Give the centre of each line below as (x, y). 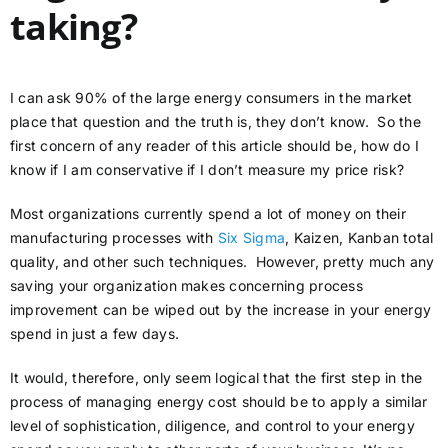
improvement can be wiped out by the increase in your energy (221, 310)
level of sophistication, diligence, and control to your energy (212, 426)
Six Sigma (251, 238)
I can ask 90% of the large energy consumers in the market (211, 98)
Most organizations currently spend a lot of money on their (208, 214)
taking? (73, 27)
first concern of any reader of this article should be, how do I (215, 146)
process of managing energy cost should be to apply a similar (219, 402)
